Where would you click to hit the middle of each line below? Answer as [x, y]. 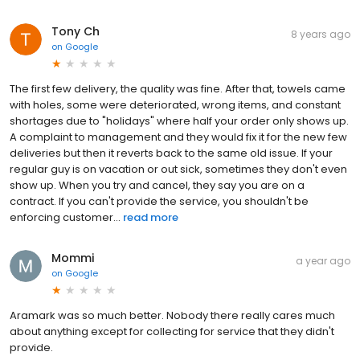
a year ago [323, 260]
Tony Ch [76, 31]
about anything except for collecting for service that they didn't [172, 331]
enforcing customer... [65, 217]
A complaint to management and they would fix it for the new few [178, 137]
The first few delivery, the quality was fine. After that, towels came [178, 88]
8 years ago [321, 34]
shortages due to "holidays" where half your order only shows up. [179, 121]
